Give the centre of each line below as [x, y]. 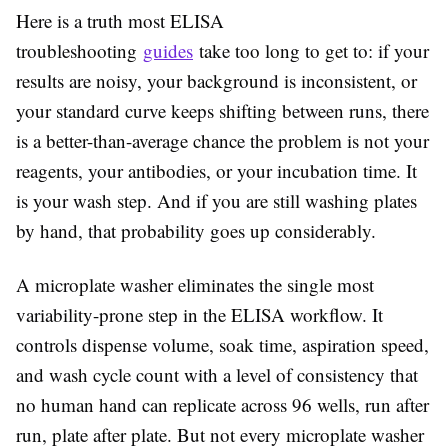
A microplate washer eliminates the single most [195, 284]
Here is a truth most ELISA [120, 20]
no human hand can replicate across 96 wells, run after [222, 404]
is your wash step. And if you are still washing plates [216, 200]
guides [168, 50]
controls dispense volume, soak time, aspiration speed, [222, 344]
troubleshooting [79, 50]
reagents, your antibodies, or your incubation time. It [216, 170]
